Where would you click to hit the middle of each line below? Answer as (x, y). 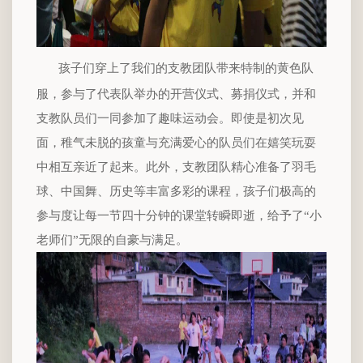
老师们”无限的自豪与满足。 (112, 239)
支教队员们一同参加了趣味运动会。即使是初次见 (170, 118)
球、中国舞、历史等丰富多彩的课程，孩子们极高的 (176, 191)
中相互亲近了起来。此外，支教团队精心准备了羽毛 (176, 167)
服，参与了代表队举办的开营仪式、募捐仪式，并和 (176, 94)
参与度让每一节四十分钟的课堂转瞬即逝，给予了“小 (179, 215)
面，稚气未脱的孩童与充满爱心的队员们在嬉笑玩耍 (176, 142)
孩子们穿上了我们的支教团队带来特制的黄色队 (186, 68)
